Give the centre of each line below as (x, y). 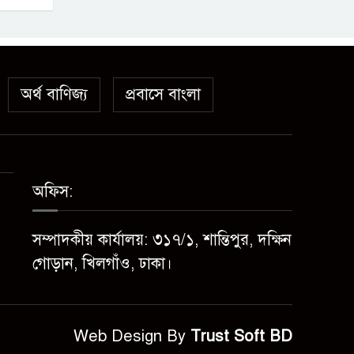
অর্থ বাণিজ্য (54, 94)
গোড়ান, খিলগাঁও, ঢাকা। (102, 264)
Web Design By (132, 336)
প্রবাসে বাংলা (163, 94)
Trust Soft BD (241, 336)
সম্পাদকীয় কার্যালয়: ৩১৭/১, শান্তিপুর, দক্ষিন (162, 240)
